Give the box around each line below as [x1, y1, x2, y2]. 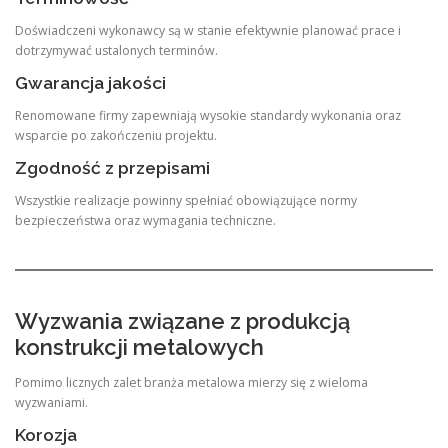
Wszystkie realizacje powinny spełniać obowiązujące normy [15, 192, 357, 210]
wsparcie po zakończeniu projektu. [15, 127, 217, 144]
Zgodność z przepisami [15, 158, 210, 179]
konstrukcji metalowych [15, 333, 264, 360]
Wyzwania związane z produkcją [15, 307, 350, 334]
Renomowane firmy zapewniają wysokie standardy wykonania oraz [15, 107, 401, 124]
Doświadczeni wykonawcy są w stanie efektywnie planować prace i [15, 21, 401, 39]
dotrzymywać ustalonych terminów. [15, 41, 218, 59]
